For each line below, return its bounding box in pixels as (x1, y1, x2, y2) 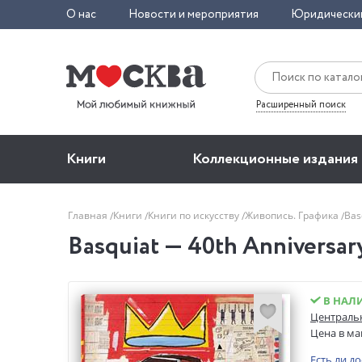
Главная (68, 208, 110, 222)
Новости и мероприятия (128, 6, 259, 23)
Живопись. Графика (245, 208, 341, 222)
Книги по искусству (148, 208, 242, 222)
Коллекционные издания (192, 149, 358, 170)
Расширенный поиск (256, 97, 346, 112)
